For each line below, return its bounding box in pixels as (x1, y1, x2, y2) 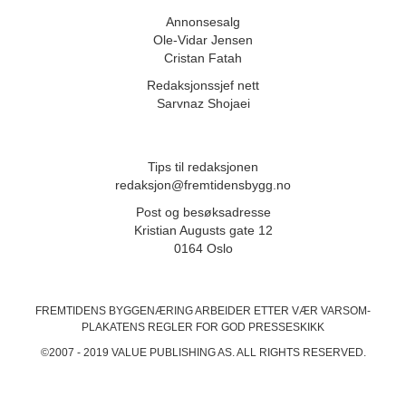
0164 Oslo (173, 240, 233, 256)
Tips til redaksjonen (148, 159, 258, 174)
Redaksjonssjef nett (147, 77, 259, 92)
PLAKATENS (82, 320, 148, 333)
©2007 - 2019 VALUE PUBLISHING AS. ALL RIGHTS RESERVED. (40, 345, 366, 359)
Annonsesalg (166, 14, 240, 29)
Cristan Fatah (164, 50, 242, 65)
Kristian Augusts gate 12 (133, 222, 273, 237)
